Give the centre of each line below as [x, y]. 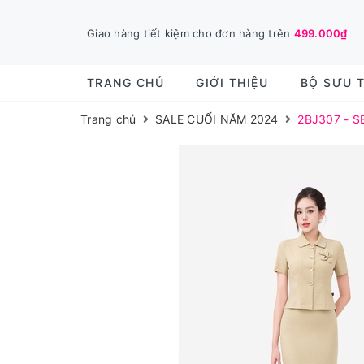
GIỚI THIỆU [232, 82]
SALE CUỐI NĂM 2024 [217, 119]
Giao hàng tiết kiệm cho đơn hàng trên [191, 34]
